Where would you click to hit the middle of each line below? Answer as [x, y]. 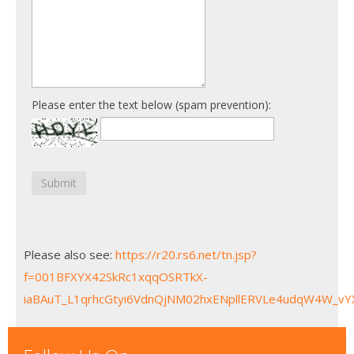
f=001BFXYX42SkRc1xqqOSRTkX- [116, 277]
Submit [59, 183]
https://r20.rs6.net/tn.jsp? [186, 254]
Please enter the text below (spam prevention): [151, 105]
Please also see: [70, 254]
